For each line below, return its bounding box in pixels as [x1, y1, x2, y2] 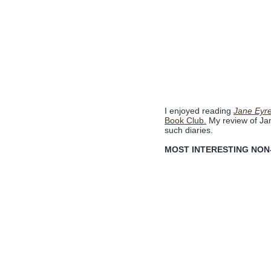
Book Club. [165, 116, 206, 125]
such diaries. [165, 125, 213, 135]
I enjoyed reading [165, 106, 233, 116]
